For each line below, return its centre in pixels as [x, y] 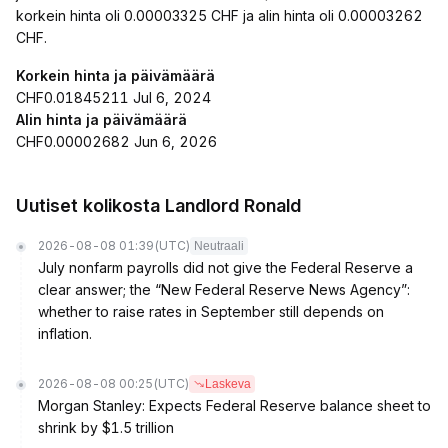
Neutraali [219, 246]
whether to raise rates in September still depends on [211, 311]
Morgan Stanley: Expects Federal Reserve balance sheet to [234, 405]
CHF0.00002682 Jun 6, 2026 [116, 141]
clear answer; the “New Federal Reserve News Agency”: [224, 289]
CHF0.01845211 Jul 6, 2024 [113, 97]
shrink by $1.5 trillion [106, 427]
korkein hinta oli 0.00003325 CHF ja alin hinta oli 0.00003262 [219, 15]
